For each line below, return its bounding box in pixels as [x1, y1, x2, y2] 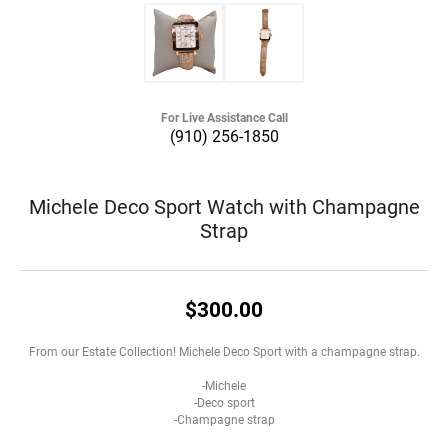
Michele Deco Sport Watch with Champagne [28, 192, 420, 219]
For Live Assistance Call [160, 109, 288, 125]
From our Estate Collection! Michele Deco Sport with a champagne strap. [28, 343, 420, 359]
